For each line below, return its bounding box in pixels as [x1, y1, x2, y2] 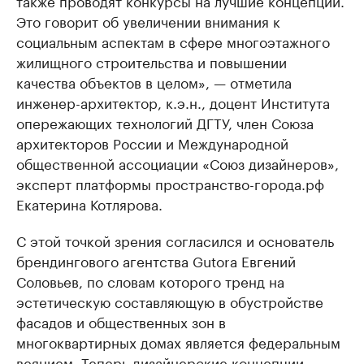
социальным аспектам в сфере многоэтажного [16, 30, 330, 51]
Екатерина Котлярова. [16, 193, 162, 214]
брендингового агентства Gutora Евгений [16, 249, 296, 271]
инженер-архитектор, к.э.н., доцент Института [16, 91, 330, 112]
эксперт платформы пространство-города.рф [16, 172, 324, 193]
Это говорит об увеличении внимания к [16, 10, 280, 31]
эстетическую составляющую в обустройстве [16, 290, 323, 311]
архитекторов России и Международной [16, 132, 288, 153]
